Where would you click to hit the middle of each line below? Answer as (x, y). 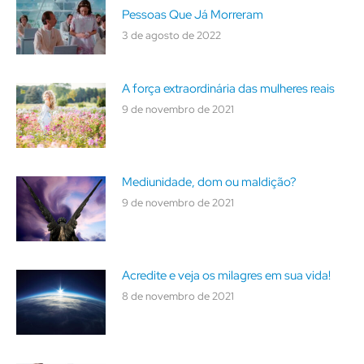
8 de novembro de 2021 (178, 296)
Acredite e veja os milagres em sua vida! (226, 275)
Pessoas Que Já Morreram (193, 14)
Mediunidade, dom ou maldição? (209, 182)
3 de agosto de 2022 (171, 35)
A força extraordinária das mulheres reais (228, 88)
